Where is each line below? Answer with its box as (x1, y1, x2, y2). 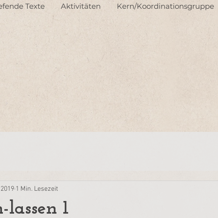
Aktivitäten (61, 1, 101, 11)
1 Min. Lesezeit (16, 184, 58, 193)
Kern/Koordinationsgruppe (117, 1, 214, 11)
